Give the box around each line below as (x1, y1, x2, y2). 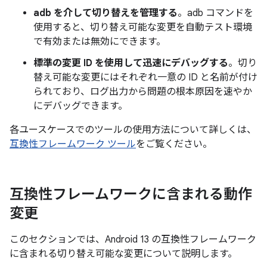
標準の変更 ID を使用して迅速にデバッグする (33, 57, 228, 69)
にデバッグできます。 (33, 100, 128, 112)
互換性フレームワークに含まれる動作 (10, 185, 252, 203)
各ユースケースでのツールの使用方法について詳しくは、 (10, 124, 256, 136)
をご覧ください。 (136, 138, 212, 150)
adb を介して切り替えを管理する (33, 7, 178, 19)
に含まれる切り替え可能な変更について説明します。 (10, 248, 237, 260)
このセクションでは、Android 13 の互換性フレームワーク (10, 234, 256, 246)
